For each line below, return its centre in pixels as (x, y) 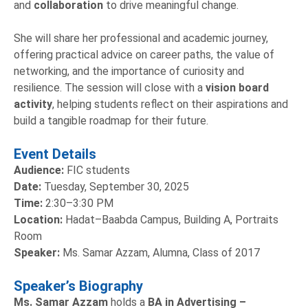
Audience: (39, 170)
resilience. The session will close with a (110, 87)
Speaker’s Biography (78, 286)
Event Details (55, 154)
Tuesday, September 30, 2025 (115, 186)
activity (33, 104)
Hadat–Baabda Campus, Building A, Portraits (170, 219)
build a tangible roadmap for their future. (111, 120)
